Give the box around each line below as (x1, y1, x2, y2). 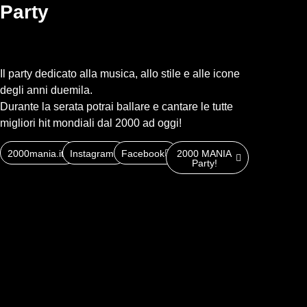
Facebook (121, 147, 165, 159)
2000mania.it (8, 147, 64, 159)
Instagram (69, 147, 114, 159)
